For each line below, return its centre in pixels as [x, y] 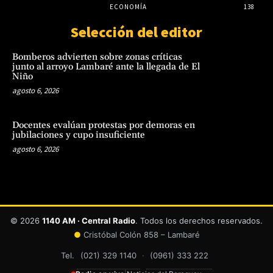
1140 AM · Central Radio [89, 220]
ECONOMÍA [128, 7]
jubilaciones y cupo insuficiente [79, 135]
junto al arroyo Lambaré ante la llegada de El [106, 67]
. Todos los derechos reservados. [199, 220]
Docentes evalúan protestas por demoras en [104, 126]
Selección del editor [136, 32]
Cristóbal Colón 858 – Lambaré [140, 234]
